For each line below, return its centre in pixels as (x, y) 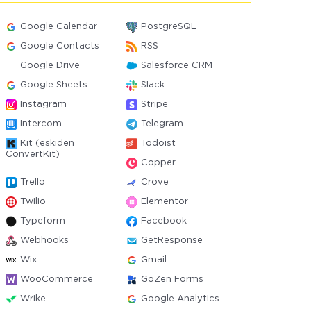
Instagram (44, 104)
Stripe (154, 104)
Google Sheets (54, 85)
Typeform (43, 221)
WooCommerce (57, 279)
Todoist (158, 143)
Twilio (33, 202)
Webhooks (45, 241)
